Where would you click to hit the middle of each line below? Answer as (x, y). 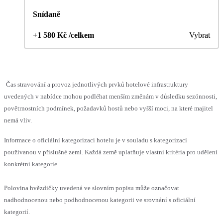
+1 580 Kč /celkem (63, 35)
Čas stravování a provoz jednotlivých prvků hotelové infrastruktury (97, 85)
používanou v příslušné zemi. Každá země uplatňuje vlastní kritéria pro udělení (111, 152)
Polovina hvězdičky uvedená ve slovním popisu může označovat (92, 188)
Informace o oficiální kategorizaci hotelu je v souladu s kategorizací (96, 140)
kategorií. (17, 212)
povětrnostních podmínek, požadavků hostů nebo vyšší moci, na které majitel (109, 109)
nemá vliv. (18, 120)
